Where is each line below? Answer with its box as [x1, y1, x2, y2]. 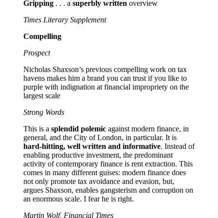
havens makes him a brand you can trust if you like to [23, 73, 187, 82]
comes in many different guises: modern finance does [23, 168, 186, 177]
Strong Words [23, 108, 64, 116]
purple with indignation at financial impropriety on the [23, 82, 189, 91]
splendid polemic [49, 124, 106, 133]
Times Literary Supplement [23, 15, 106, 24]
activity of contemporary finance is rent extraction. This [23, 159, 193, 168]
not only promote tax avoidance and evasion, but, [23, 177, 174, 185]
